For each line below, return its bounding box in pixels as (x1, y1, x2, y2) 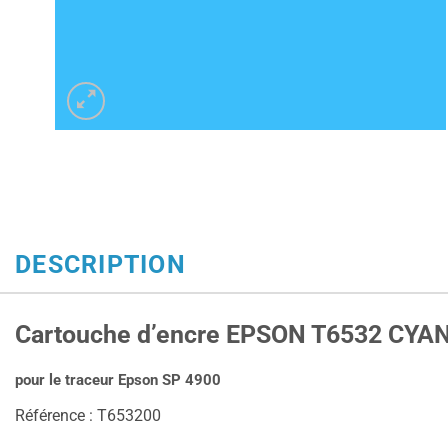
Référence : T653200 (15, 406, 161, 426)
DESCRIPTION (15, 249, 186, 280)
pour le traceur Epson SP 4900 (15, 370, 221, 389)
